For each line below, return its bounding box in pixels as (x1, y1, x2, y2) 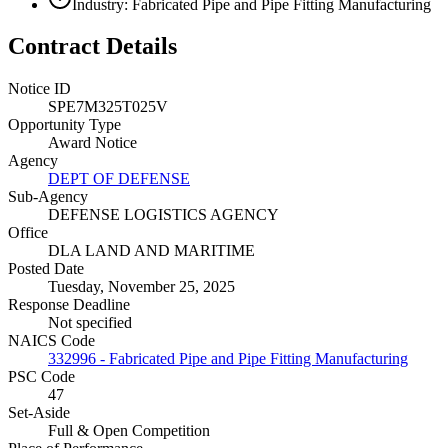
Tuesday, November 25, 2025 (48, 278, 235, 296)
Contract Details (8, 33, 177, 60)
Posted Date (8, 260, 84, 278)
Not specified (48, 314, 132, 332)
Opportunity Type (8, 116, 121, 134)
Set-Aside (8, 404, 70, 422)
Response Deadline (8, 296, 130, 314)
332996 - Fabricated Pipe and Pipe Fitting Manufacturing (48, 350, 408, 368)
